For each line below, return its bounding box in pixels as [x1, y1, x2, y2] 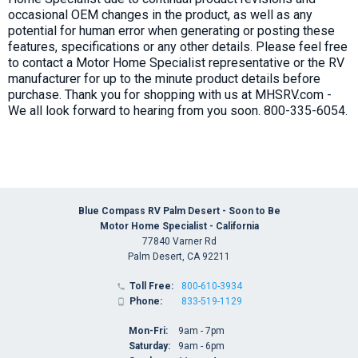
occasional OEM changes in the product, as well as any [8, 6, 312, 22]
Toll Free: [129, 280, 173, 292]
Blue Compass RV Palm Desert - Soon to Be [78, 205, 280, 217]
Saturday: [128, 340, 170, 352]
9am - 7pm [177, 324, 225, 336]
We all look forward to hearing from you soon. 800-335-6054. [8, 102, 348, 118]
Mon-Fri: [128, 324, 168, 336]
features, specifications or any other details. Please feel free [8, 38, 348, 54]
